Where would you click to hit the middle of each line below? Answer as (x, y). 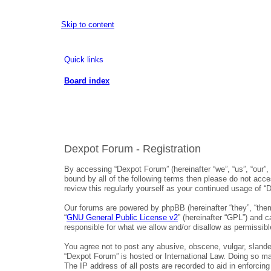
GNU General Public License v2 (122, 217)
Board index (87, 80)
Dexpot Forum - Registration (132, 149)
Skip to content (88, 24)
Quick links (84, 59)
